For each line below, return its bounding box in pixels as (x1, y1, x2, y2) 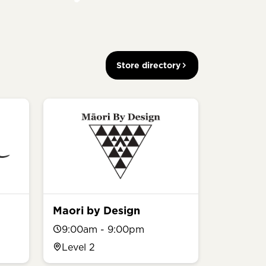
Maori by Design (53, 202, 140, 218)
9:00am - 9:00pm (62, 222, 144, 236)
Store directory (116, 59, 180, 71)
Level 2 (62, 240, 95, 254)
